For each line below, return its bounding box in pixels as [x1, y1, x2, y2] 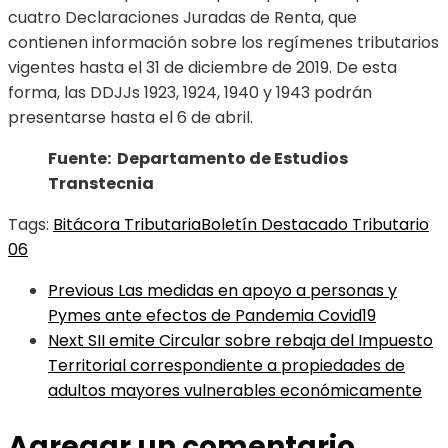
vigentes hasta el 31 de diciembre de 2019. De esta [8, 56, 397, 80]
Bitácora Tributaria [53, 213, 201, 237]
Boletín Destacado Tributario [201, 213, 429, 237]
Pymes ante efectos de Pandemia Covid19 [48, 304, 376, 328]
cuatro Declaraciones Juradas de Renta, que [8, 6, 357, 30]
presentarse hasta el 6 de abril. [8, 106, 253, 130]
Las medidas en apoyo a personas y [118, 279, 397, 303]
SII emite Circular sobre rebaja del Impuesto [88, 329, 433, 353]
